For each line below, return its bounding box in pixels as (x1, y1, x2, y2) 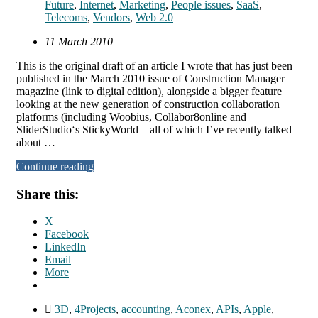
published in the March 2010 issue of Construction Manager (16, 72, 285, 84)
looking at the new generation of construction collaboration (16, 97, 280, 110)
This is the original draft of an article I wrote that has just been (16, 59, 292, 72)
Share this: (16, 186, 79, 202)
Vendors (93, 11, 130, 23)
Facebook (45, 228, 89, 241)
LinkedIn (45, 241, 86, 253)
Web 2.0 (136, 11, 173, 23)
